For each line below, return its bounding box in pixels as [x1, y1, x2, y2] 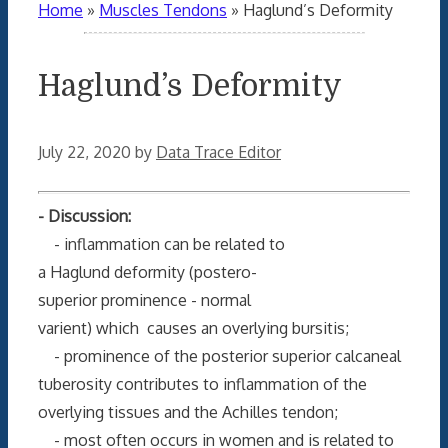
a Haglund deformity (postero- [38, 261, 257, 282]
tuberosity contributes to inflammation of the [38, 373, 367, 394]
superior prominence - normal [38, 289, 251, 310]
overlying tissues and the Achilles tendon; [38, 401, 338, 422]
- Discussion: [38, 205, 131, 226]
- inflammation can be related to [38, 233, 285, 254]
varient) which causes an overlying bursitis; [38, 317, 349, 338]
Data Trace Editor [156, 141, 281, 162]
